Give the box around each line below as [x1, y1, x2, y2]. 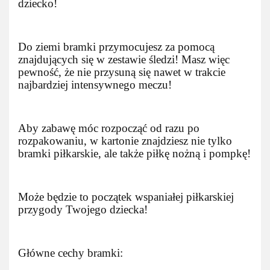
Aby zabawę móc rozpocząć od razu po [18, 122, 199, 134]
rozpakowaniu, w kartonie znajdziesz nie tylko [18, 134, 232, 147]
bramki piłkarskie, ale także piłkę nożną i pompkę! [18, 147, 251, 160]
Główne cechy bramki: [18, 246, 123, 259]
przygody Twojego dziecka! [18, 203, 148, 216]
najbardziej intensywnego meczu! [18, 78, 172, 91]
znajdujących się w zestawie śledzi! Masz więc [18, 53, 230, 66]
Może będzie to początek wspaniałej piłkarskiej [18, 190, 234, 203]
